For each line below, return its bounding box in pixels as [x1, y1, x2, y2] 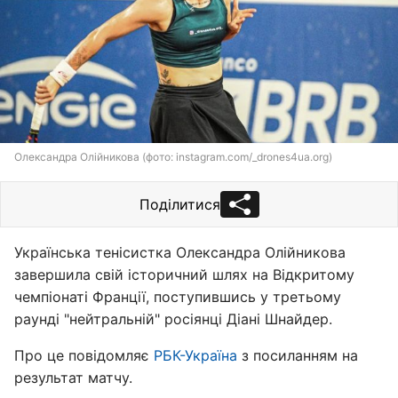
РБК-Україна [154, 346, 237, 364]
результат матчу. [14, 369, 132, 386]
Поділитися [139, 195, 220, 213]
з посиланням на [237, 346, 358, 364]
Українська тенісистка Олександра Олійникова [14, 243, 346, 261]
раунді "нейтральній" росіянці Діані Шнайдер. [14, 310, 332, 328]
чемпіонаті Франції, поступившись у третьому [14, 288, 341, 306]
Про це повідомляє [14, 346, 154, 364]
